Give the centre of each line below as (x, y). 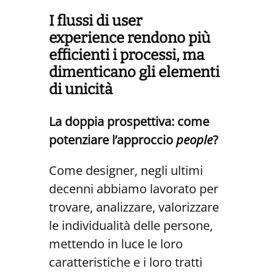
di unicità (81, 90)
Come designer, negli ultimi (126, 171)
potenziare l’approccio (113, 140)
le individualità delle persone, (131, 226)
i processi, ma (158, 55)
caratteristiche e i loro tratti (126, 262)
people (194, 140)
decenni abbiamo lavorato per (134, 189)
